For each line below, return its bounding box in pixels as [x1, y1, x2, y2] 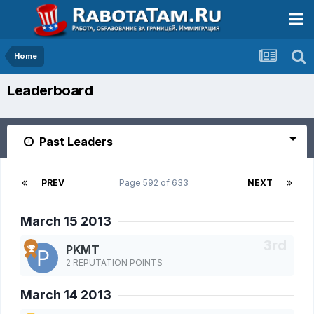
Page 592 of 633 [119, 177, 193, 188]
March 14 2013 [20, 287, 111, 303]
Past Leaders [36, 135, 113, 149]
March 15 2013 [20, 214, 111, 228]
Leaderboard [7, 82, 93, 99]
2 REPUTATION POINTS [66, 257, 163, 268]
